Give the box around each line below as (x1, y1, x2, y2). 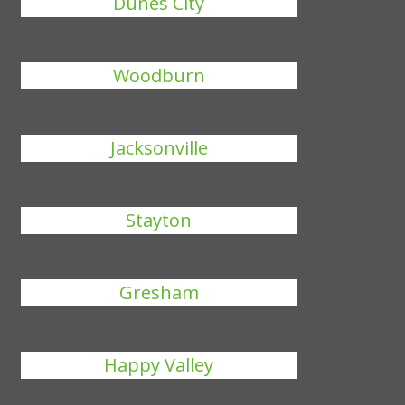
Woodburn (112, 63, 205, 88)
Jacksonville (109, 136, 208, 160)
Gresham (118, 280, 199, 305)
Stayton (126, 208, 193, 232)
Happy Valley (104, 353, 214, 377)
